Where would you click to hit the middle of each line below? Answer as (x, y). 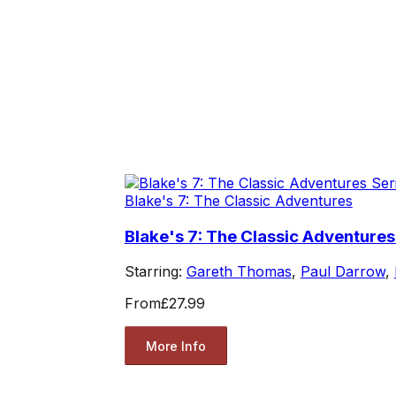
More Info (175, 346)
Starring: (155, 272)
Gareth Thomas (239, 272)
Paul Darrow (343, 272)
